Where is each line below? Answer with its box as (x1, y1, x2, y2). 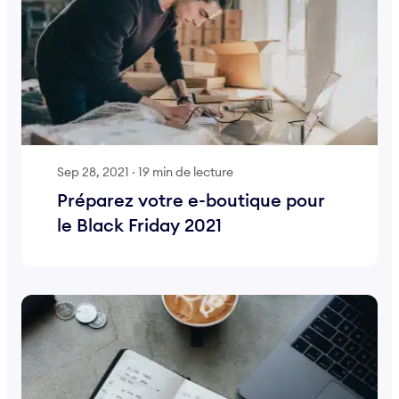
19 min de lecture (138, 163, 233, 180)
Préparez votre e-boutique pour (57, 189, 325, 212)
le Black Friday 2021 (57, 214, 222, 237)
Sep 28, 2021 (57, 163, 129, 180)
